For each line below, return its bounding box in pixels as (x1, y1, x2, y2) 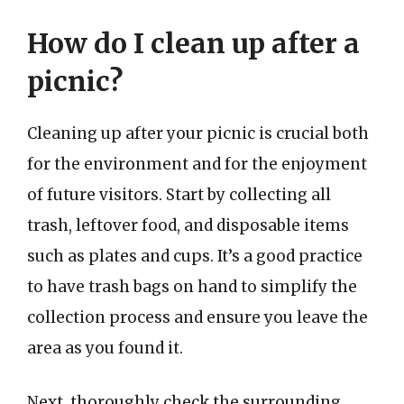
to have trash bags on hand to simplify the (27, 277, 357, 297)
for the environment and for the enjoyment (27, 154, 367, 174)
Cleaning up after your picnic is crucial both (27, 124, 369, 143)
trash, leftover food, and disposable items (27, 216, 349, 235)
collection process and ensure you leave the (27, 308, 368, 327)
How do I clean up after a (27, 26, 360, 60)
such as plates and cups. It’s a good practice (27, 246, 363, 266)
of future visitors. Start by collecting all (27, 185, 331, 205)
